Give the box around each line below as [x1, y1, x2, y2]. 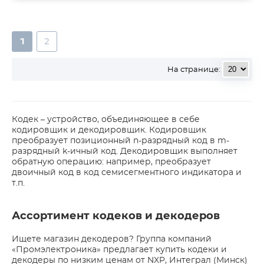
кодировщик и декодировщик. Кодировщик [12, 126, 206, 134]
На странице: [167, 66, 220, 74]
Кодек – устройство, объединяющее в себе [12, 115, 200, 124]
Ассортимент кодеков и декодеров [12, 211, 220, 222]
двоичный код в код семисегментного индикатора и [12, 169, 242, 177]
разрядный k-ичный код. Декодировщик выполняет [12, 147, 237, 156]
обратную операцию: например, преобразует [12, 158, 211, 166]
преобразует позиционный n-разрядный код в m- [12, 137, 229, 145]
